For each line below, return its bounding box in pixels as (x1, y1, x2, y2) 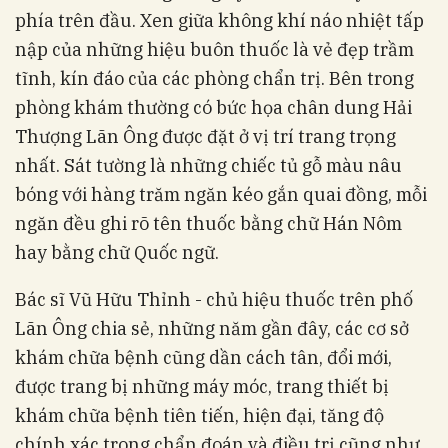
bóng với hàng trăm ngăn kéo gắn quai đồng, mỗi (15, 183, 427, 207)
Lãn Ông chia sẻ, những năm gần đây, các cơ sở (15, 317, 409, 341)
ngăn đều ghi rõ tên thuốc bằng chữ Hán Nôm (15, 212, 402, 236)
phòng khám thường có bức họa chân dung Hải (15, 96, 412, 120)
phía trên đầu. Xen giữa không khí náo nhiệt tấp (15, 9, 424, 33)
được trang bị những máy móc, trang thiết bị (15, 375, 389, 399)
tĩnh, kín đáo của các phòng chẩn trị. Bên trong (15, 67, 414, 91)
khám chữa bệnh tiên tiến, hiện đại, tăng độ (15, 404, 384, 428)
